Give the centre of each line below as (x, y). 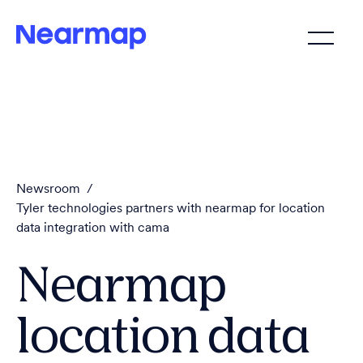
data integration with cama (93, 228)
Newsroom (48, 190)
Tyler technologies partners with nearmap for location (171, 209)
